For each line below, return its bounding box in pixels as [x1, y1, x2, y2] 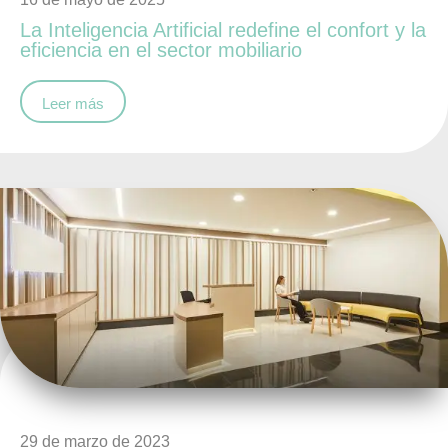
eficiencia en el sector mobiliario [20, 38, 302, 61]
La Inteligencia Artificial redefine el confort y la [20, 18, 426, 41]
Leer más [42, 94, 104, 112]
